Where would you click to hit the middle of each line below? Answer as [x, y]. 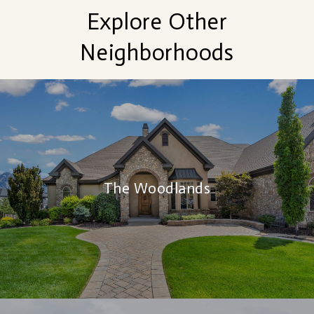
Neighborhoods [157, 52]
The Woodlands [157, 188]
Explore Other [157, 21]
